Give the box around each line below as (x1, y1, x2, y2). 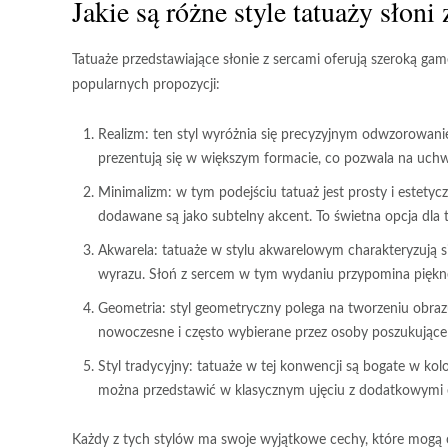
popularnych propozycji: (72, 78, 220, 92)
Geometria (98, 302, 162, 316)
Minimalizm (98, 186, 168, 200)
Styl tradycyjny (98, 360, 189, 374)
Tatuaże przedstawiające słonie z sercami (72, 53, 320, 67)
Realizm (98, 128, 145, 142)
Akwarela (98, 244, 154, 258)
